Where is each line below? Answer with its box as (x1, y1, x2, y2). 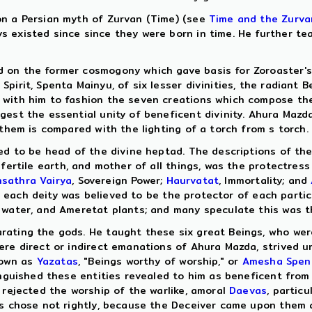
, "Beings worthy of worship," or (77, 253, 242, 269)
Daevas (229, 283, 267, 298)
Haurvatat (166, 173, 219, 188)
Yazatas (36, 253, 78, 269)
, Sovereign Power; (72, 173, 166, 188)
